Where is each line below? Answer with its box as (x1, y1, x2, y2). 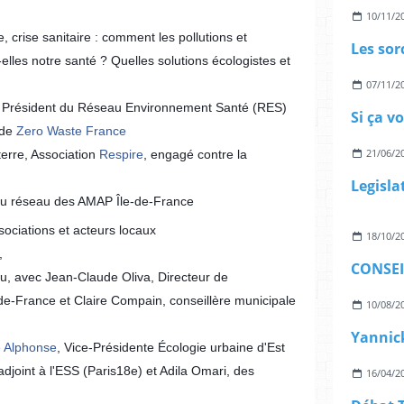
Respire (99, 147, 143, 161)
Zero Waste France (16, 124, 126, 138)
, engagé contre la (143, 147, 247, 161)
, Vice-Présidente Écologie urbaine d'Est (57, 340, 285, 354)
